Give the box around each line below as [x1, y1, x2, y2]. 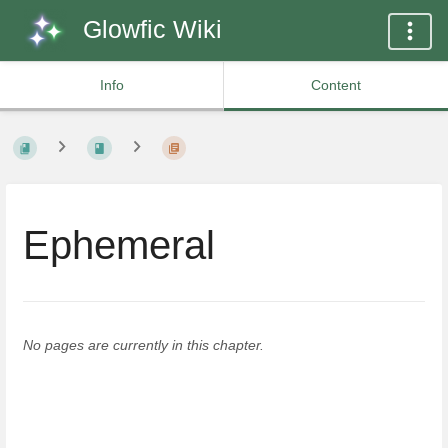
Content [311, 77, 361, 93]
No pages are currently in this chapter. [23, 336, 264, 353]
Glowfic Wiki [83, 15, 222, 43]
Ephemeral [23, 222, 215, 267]
